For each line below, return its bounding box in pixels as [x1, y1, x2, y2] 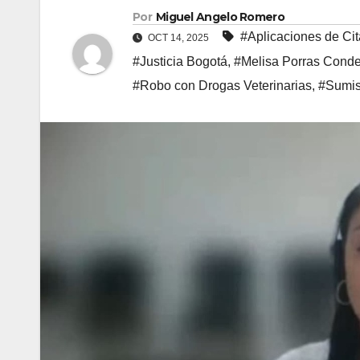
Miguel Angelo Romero [155, 10, 284, 25]
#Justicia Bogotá [133, 55, 227, 69]
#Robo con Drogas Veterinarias [133, 79, 312, 93]
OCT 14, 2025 [145, 32, 211, 44]
